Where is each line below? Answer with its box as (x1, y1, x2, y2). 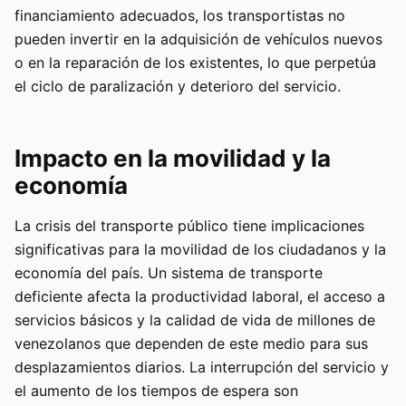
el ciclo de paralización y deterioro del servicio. (14, 77, 341, 96)
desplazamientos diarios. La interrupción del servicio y (14, 358, 389, 377)
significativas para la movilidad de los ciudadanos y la (14, 240, 386, 259)
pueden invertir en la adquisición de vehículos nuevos (14, 30, 382, 49)
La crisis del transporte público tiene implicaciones (14, 217, 364, 236)
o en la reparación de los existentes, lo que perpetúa (14, 53, 376, 72)
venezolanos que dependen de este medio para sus (14, 334, 368, 353)
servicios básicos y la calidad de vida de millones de (14, 311, 375, 330)
